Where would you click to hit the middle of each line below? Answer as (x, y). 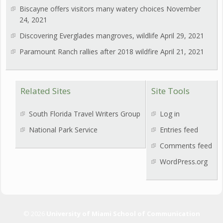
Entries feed (179, 129)
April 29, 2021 (182, 35)
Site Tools (170, 91)
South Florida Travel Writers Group (84, 113)
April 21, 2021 (182, 51)
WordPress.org (183, 161)
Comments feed (186, 145)
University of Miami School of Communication (123, 214)
